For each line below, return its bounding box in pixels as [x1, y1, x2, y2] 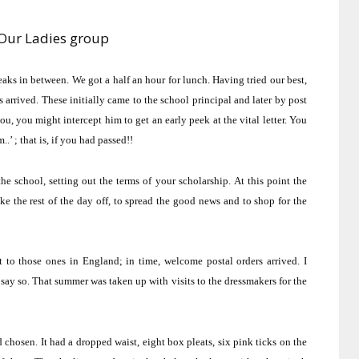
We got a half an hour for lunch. [71, 74, 210, 87]
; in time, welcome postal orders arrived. [119, 255, 301, 268]
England [82, 255, 119, 268]
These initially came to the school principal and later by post [41, 94, 308, 107]
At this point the [233, 174, 308, 187]
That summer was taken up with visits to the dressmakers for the [32, 275, 308, 288]
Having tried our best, [212, 74, 308, 87]
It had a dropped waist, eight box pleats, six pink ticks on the [40, 335, 308, 348]
